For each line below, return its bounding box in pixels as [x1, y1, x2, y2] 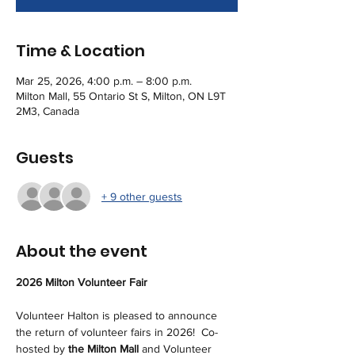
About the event [16, 240, 147, 262]
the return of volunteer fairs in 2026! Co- [16, 326, 218, 338]
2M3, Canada [16, 105, 79, 117]
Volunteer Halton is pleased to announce [16, 309, 220, 322]
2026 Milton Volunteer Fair [16, 276, 147, 288]
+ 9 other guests [101, 189, 182, 203]
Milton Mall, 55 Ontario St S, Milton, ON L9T [16, 90, 226, 102]
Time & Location [16, 40, 145, 62]
